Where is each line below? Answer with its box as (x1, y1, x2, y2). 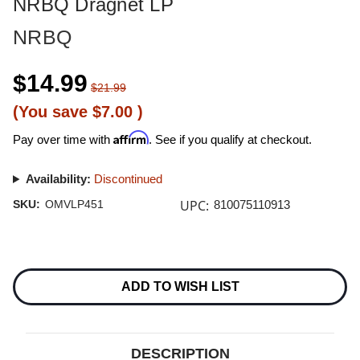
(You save (13, 103, 88, 121)
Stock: (13, 272, 43, 285)
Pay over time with (13, 133, 113, 146)
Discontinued (93, 172, 162, 186)
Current (13, 257, 47, 270)
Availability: (25, 172, 91, 186)
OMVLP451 (44, 198, 104, 211)
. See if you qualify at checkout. (149, 133, 312, 146)
